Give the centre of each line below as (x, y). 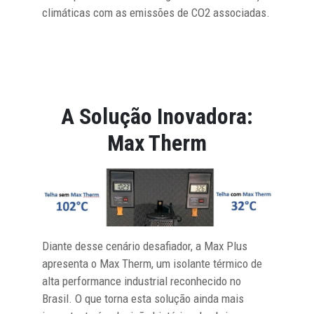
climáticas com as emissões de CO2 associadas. (156, 12)
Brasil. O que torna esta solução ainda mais (143, 298)
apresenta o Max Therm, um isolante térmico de (152, 263)
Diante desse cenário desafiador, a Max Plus (145, 246)
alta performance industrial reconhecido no (142, 281)
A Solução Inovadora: (157, 116)
